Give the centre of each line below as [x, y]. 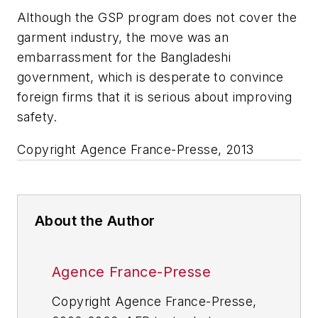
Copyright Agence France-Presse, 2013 [136, 149]
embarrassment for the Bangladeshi [124, 57]
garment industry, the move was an [123, 38]
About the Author [95, 220]
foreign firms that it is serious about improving [155, 97]
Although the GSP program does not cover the [157, 18]
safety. [37, 117]
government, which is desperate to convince [150, 77]
